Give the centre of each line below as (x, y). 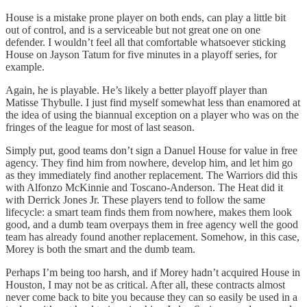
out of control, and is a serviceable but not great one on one (133, 30)
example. (25, 67)
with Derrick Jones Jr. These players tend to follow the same (135, 200)
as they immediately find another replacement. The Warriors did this (151, 175)
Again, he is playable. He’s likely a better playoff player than (136, 90)
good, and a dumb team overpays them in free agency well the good (152, 225)
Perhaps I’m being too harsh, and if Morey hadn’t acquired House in (153, 273)
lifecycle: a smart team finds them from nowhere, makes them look (149, 212)
